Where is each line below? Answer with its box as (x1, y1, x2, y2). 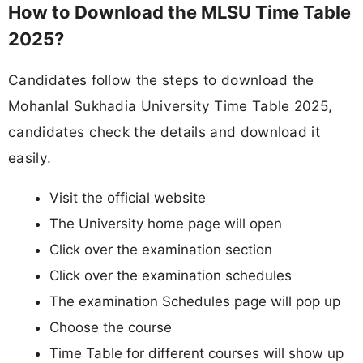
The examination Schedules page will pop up (49, 293, 340, 310)
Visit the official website (49, 189, 206, 206)
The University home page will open (49, 215, 282, 232)
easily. (8, 148, 52, 166)
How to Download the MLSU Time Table (8, 2, 351, 23)
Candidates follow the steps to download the (8, 70, 314, 88)
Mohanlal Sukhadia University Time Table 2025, (8, 96, 333, 114)
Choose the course (49, 318, 172, 335)
